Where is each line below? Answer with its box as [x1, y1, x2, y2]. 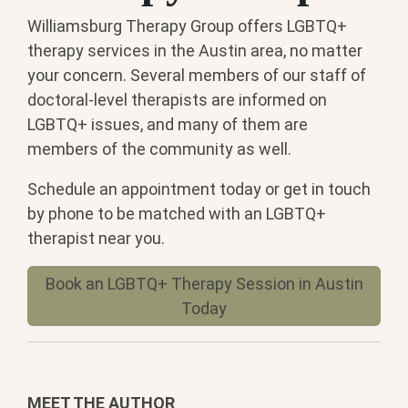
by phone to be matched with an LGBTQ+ [27, 204, 326, 224]
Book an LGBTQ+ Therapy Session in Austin [45, 274, 363, 294]
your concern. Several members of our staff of [27, 66, 366, 86]
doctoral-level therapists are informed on [27, 90, 327, 110]
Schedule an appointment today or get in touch [27, 179, 371, 199]
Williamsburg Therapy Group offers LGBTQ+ [27, 16, 347, 36]
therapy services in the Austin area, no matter [27, 41, 362, 61]
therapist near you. [27, 229, 165, 249]
